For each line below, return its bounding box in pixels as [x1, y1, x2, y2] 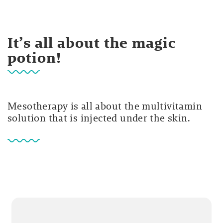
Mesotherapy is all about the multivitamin [7, 99, 202, 113]
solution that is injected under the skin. [7, 111, 190, 125]
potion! [7, 47, 62, 69]
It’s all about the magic [7, 32, 176, 54]
